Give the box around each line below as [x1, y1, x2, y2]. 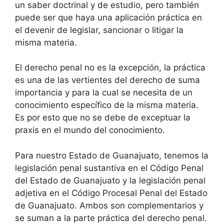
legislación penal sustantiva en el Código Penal [15, 162, 203, 173]
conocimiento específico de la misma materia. [15, 100, 198, 110]
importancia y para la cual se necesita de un [15, 87, 192, 97]
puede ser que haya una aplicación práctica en [15, 12, 202, 22]
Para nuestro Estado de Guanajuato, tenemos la [15, 150, 208, 160]
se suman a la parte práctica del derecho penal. [15, 212, 207, 223]
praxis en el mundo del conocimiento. [15, 125, 165, 135]
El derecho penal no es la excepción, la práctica [15, 62, 205, 72]
